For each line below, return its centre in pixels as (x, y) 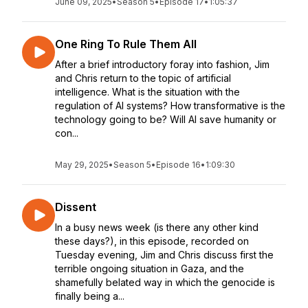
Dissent (76, 207)
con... (67, 133)
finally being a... (90, 296)
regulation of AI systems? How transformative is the (170, 106)
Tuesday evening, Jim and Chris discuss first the (164, 255)
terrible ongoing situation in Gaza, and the (150, 268)
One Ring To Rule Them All (126, 44)
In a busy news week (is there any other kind (157, 227)
